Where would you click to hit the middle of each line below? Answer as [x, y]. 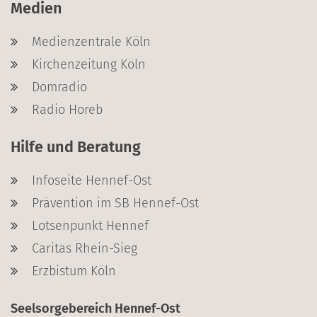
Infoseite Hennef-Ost [92, 180]
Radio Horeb [67, 109]
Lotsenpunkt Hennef [90, 225]
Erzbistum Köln [74, 271]
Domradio [59, 87]
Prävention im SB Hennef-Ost [115, 203]
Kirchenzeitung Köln [89, 64]
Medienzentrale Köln [91, 41]
